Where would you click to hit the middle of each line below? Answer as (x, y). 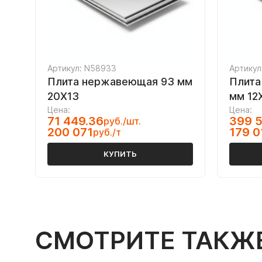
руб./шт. (122, 121)
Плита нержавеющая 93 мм (120, 82)
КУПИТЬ (120, 154)
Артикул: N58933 (82, 68)
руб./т (107, 132)
